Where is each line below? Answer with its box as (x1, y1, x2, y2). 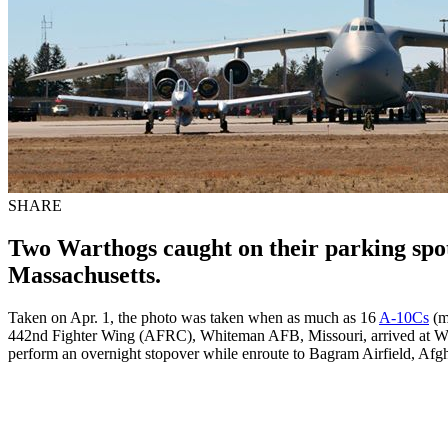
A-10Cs (379, 308, 429, 326)
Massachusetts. (8, 261, 161, 288)
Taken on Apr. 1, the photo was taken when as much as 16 (8, 308, 379, 326)
